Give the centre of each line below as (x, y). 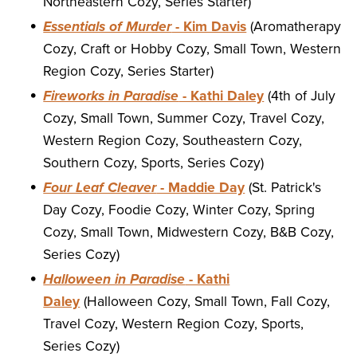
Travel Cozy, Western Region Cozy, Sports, (174, 324)
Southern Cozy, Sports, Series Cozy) (154, 163)
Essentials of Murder (108, 27)
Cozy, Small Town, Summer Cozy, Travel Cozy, (184, 119)
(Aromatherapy (294, 27)
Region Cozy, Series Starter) (129, 72)
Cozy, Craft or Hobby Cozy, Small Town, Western (192, 49)
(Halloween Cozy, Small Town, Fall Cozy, (205, 302)
